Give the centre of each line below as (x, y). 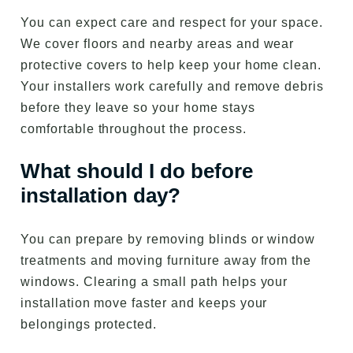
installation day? (100, 196)
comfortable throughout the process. (134, 129)
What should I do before (137, 171)
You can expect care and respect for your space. (172, 23)
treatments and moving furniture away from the (166, 261)
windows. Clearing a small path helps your (154, 282)
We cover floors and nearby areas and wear (158, 44)
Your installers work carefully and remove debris (173, 87)
